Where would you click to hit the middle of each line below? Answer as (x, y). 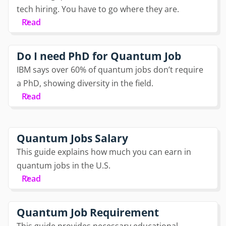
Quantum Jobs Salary (72, 138)
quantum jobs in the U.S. (64, 165)
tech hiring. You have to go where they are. (98, 9)
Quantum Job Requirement (88, 212)
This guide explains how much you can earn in (104, 152)
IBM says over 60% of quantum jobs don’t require (110, 69)
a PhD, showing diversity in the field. (85, 83)
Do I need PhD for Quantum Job (99, 56)
